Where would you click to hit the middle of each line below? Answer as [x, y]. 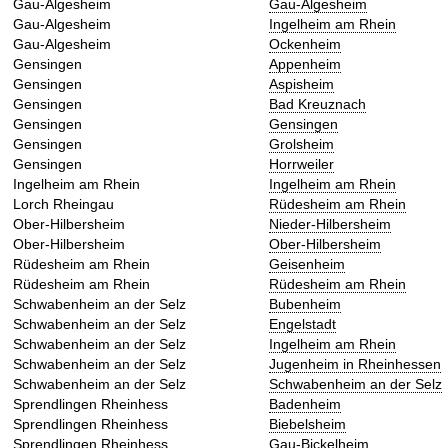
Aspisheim [301, 84]
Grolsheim [301, 144]
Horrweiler [301, 164]
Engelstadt [302, 324]
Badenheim [305, 404]
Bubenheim [305, 304]
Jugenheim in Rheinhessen [355, 364]
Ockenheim [305, 44]
